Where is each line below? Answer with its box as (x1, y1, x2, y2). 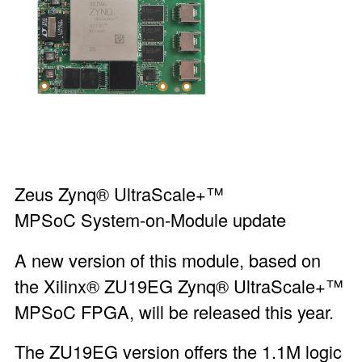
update (227, 207, 286, 233)
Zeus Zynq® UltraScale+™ (14, 181, 224, 207)
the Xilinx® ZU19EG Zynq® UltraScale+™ (14, 272, 343, 298)
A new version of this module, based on (14, 246, 321, 272)
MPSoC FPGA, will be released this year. (14, 298, 339, 324)
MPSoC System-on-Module (14, 207, 228, 233)
